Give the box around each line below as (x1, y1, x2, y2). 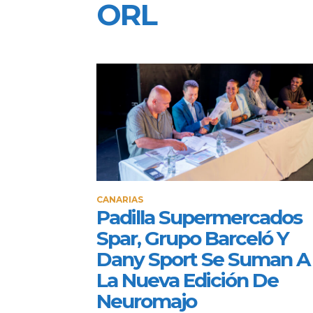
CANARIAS (96, 194, 143, 205)
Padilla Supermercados (96, 205, 302, 229)
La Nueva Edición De (96, 268, 278, 292)
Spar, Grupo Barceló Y (96, 226, 289, 250)
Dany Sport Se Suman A (96, 247, 310, 271)
